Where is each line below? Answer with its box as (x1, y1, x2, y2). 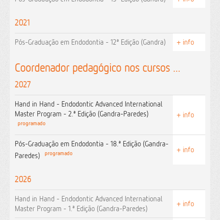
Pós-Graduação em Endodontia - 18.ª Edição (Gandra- (15, 139, 168, 148)
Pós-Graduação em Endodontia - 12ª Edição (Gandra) (15, 37, 165, 47)
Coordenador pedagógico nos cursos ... (15, 61, 180, 74)
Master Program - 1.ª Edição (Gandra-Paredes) (15, 204, 147, 213)
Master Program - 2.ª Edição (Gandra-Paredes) (15, 109, 148, 118)
